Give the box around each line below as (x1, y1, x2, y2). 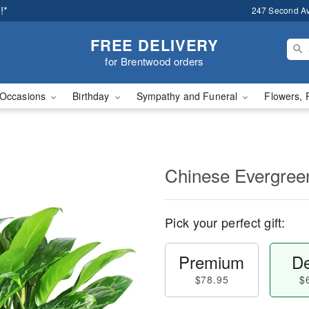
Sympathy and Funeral (136, 89, 241, 103)
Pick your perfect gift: (165, 213, 285, 231)
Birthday (72, 89, 112, 103)
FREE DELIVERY (90, 33, 219, 56)
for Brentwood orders (105, 53, 204, 68)
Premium (179, 250, 245, 274)
